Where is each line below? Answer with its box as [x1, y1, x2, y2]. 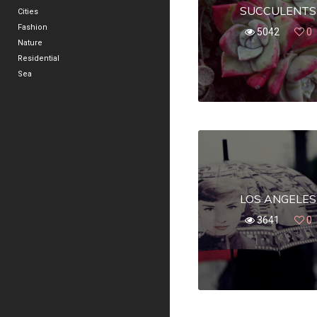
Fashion [18, 23, 47, 32]
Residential [18, 54, 59, 63]
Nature [18, 38, 42, 47]
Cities [18, 7, 38, 16]
